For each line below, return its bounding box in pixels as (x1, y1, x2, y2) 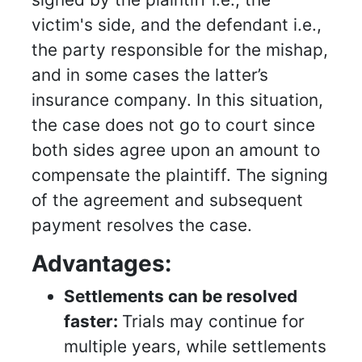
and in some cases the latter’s (32, 65, 268, 86)
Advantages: (32, 250, 171, 278)
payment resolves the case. (32, 215, 252, 236)
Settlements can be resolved (64, 286, 297, 307)
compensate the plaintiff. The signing (32, 165, 328, 186)
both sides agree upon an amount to (32, 140, 320, 161)
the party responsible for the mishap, (32, 40, 328, 61)
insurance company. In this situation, (32, 90, 323, 111)
